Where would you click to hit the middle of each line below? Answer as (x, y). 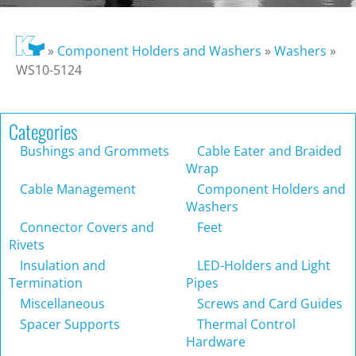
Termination (46, 283)
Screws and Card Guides (268, 304)
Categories (43, 132)
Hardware (216, 342)
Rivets (27, 245)
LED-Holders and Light (262, 266)
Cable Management (76, 190)
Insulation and (61, 266)
